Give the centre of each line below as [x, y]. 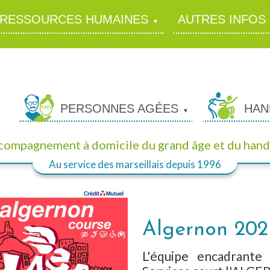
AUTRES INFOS [222, 19]
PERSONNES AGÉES [120, 108]
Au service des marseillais [107, 164]
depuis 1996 [193, 164]
